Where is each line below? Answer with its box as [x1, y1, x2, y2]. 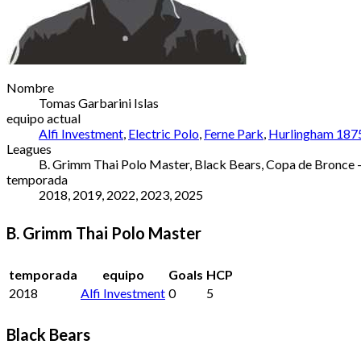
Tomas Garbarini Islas [39, 94, 159, 110]
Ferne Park [204, 125, 263, 141]
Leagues [6, 140, 52, 156]
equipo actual [6, 110, 81, 126]
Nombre [6, 79, 54, 95]
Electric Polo [128, 125, 199, 141]
